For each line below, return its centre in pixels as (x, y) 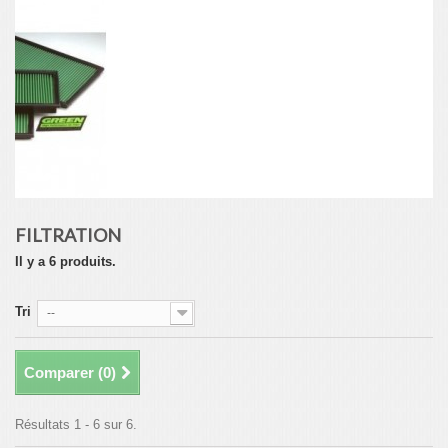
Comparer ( (63, 372)
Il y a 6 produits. (65, 261)
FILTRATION (69, 235)
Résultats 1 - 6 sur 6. (76, 424)
